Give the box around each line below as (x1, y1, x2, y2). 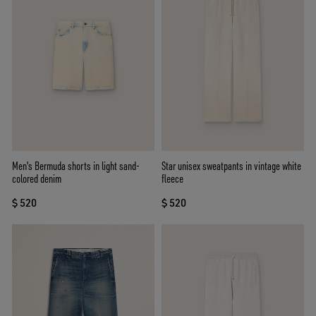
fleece (162, 171, 183, 186)
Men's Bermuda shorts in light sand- (12, 159, 140, 174)
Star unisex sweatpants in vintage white (162, 159, 301, 174)
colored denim (12, 171, 61, 186)
